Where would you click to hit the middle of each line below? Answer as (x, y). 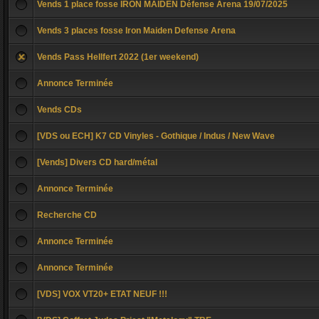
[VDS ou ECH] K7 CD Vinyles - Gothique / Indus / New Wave (156, 136)
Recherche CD (67, 215)
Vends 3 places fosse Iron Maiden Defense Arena (136, 31)
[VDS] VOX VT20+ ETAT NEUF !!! (102, 294)
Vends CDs (59, 110)
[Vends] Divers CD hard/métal (97, 162)
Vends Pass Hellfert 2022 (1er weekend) (118, 57)
